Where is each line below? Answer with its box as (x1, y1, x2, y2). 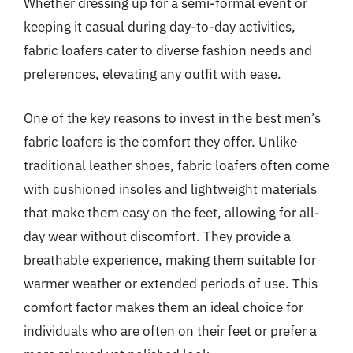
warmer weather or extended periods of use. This (24, 274, 318, 292)
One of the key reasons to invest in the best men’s (24, 109, 321, 127)
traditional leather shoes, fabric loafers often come (24, 156, 329, 174)
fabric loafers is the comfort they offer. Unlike (24, 132, 297, 150)
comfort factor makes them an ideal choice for (24, 298, 303, 316)
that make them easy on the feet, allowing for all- (24, 203, 320, 221)
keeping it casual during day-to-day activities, (24, 18, 295, 35)
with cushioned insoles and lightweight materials (24, 180, 317, 198)
